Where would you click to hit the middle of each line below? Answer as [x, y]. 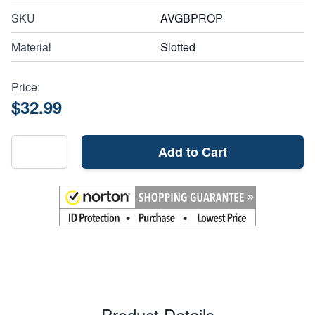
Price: [26, 86]
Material [31, 46]
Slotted [178, 46]
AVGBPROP [192, 18]
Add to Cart [193, 152]
